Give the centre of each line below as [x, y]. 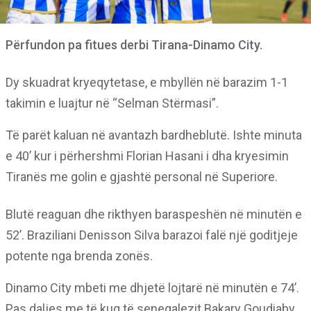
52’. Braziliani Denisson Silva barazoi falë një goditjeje [152, 235]
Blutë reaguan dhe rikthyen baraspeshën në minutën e [154, 214]
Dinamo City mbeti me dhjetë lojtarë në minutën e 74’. [152, 288]
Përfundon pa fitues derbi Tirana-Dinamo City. [134, 45]
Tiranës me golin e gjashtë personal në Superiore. [142, 177]
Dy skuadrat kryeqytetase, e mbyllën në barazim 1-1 [147, 82]
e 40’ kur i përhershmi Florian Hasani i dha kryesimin [147, 156]
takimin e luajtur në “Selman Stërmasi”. [112, 103]
